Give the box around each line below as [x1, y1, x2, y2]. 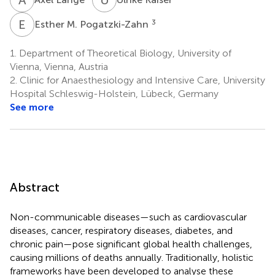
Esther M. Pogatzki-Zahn [34, 18, 151, 30]
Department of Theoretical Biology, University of [17, 47, 231, 59]
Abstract [10, 179, 60, 195]
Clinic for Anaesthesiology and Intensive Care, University [17, 74, 265, 86]
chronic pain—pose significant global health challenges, [10, 238, 252, 250]
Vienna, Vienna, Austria [10, 60, 108, 72]
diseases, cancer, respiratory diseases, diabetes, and [10, 224, 233, 236]
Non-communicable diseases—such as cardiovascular [10, 211, 247, 223]
